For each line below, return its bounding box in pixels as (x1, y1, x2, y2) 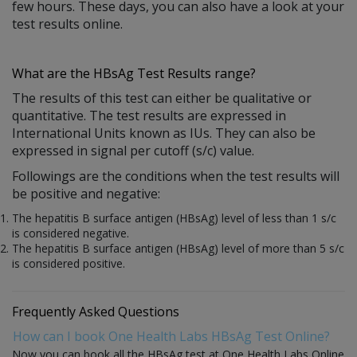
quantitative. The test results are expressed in (12, 106, 286, 124)
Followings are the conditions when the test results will (12, 167, 339, 185)
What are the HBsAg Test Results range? (12, 64, 256, 82)
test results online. (12, 14, 123, 33)
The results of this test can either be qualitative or (12, 88, 312, 107)
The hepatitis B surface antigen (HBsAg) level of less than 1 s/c (12, 210, 336, 226)
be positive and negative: (12, 184, 160, 202)
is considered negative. (12, 225, 129, 241)
